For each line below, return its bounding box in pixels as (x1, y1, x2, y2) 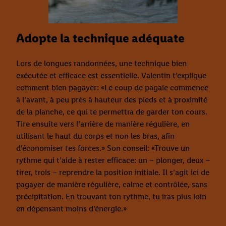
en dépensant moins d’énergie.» (16, 204, 127, 214)
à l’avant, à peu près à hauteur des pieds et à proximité (16, 95, 207, 105)
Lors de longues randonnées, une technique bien (16, 59, 187, 69)
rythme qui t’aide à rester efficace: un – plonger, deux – (16, 155, 210, 165)
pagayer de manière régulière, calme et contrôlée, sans (16, 180, 207, 190)
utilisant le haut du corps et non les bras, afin (16, 131, 175, 141)
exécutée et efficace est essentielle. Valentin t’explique (16, 71, 206, 81)
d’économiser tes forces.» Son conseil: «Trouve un (16, 143, 190, 153)
